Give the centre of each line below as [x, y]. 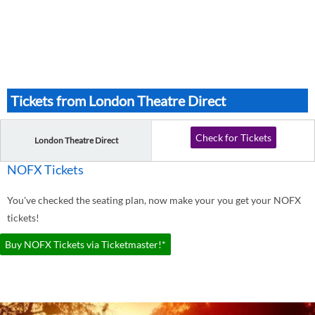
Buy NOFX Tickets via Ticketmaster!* [85, 244]
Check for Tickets [233, 137]
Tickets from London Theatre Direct [118, 101]
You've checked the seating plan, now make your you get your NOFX [154, 200]
